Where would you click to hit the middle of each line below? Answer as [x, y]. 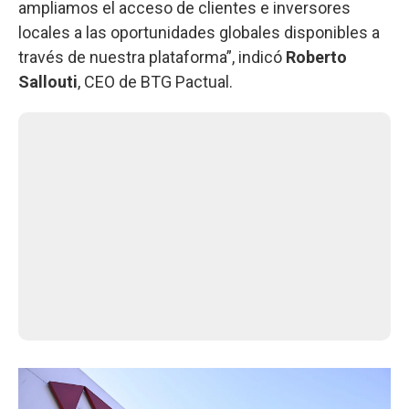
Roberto [316, 57]
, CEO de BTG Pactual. [155, 81]
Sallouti [48, 81]
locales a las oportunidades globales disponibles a [199, 32]
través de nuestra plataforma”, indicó [152, 57]
